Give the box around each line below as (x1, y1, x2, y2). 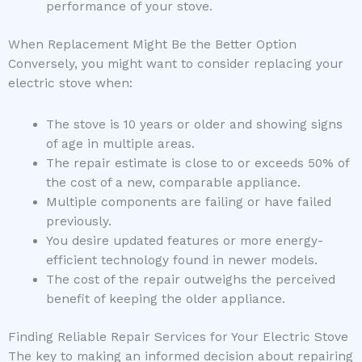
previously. (45, 213, 112, 229)
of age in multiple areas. (45, 136, 195, 151)
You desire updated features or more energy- (45, 233, 323, 248)
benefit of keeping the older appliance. (45, 291, 285, 306)
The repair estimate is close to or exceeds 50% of (45, 155, 349, 170)
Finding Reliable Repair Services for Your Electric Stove (8, 330, 348, 345)
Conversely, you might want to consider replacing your (8, 56, 343, 71)
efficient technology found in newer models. (45, 252, 318, 267)
